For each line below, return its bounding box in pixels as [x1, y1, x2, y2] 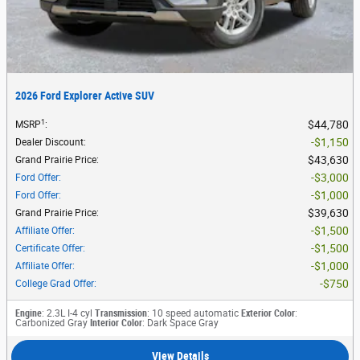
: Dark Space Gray [142, 317, 219, 329]
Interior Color [90, 317, 142, 329]
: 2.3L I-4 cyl [42, 308, 92, 320]
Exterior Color [241, 308, 295, 320]
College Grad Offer [15, 278, 94, 290]
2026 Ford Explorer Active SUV [15, 89, 154, 103]
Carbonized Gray [15, 317, 88, 329]
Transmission [95, 308, 147, 320]
